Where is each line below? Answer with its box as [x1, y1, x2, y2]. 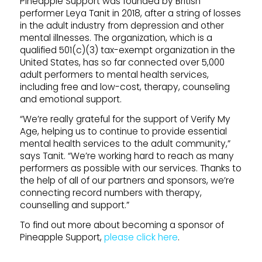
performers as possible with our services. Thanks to [19, 162, 242, 174]
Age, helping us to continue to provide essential [19, 125, 227, 137]
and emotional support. [19, 92, 122, 105]
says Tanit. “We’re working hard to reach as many [19, 150, 234, 162]
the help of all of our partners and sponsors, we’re [19, 174, 235, 187]
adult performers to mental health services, [19, 68, 209, 81]
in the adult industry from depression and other [19, 19, 224, 32]
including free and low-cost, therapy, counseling [19, 80, 230, 93]
